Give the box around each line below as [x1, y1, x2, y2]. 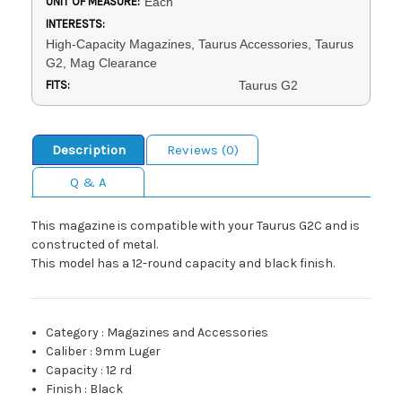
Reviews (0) [166, 142, 239, 159]
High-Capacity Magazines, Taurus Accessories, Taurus [46, 37, 354, 52]
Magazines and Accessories [107, 325, 269, 341]
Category [46, 325, 100, 341]
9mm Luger [95, 344, 162, 360]
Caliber [46, 344, 88, 360]
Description [51, 142, 126, 159]
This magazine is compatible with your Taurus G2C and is [31, 218, 360, 234]
